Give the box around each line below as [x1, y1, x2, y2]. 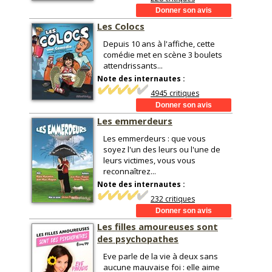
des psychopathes [97, 233, 178, 245]
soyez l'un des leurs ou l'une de [103, 144, 220, 155]
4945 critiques [151, 88, 199, 98]
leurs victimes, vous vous [103, 155, 195, 166]
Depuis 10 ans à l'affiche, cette [103, 38, 215, 49]
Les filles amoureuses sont [97, 220, 218, 233]
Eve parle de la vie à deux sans [103, 251, 218, 262]
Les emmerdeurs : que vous [103, 133, 206, 144]
